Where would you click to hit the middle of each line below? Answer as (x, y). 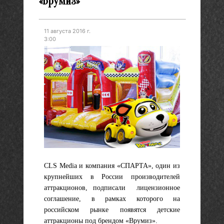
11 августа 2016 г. (67, 31)
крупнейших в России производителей (112, 176)
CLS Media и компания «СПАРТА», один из (112, 165)
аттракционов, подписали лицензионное (112, 187)
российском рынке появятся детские (112, 209)
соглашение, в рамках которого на (112, 198)
